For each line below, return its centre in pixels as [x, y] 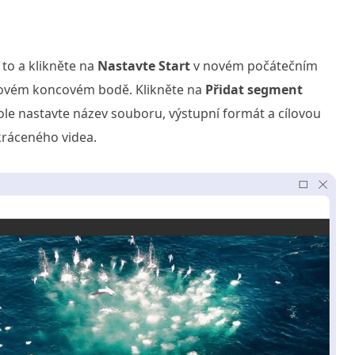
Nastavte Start [144, 66]
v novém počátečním [254, 66]
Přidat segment [254, 90]
